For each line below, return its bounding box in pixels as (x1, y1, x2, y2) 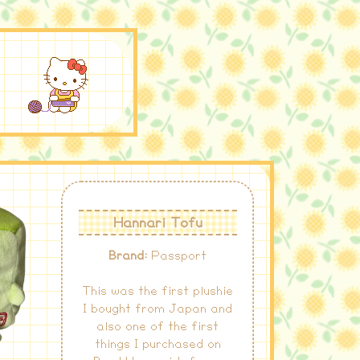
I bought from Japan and (83, 303, 232, 316)
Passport (147, 250, 207, 263)
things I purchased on (94, 338, 221, 351)
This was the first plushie (82, 285, 233, 298)
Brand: (108, 250, 147, 263)
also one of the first (96, 321, 219, 333)
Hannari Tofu (112, 215, 202, 230)
